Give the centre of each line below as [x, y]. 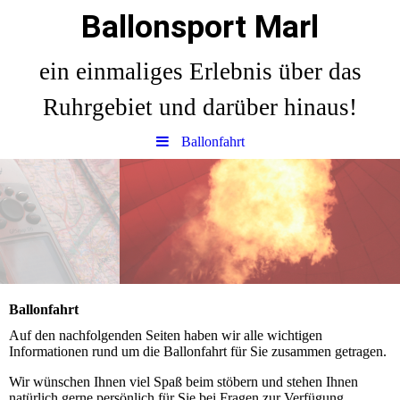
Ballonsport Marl [200, 27]
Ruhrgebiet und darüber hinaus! [200, 107]
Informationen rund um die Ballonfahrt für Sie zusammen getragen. [198, 352]
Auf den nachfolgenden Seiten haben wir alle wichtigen [166, 336]
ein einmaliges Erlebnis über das [200, 71]
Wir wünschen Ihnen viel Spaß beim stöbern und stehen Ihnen [183, 382]
